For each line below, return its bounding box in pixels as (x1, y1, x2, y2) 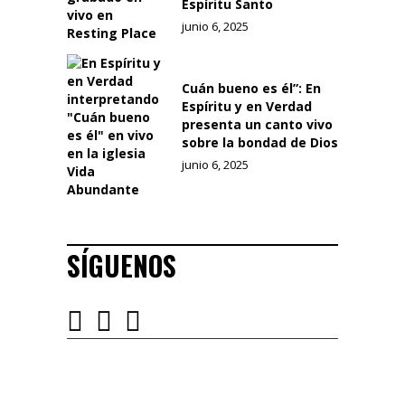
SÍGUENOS (67, 245, 176, 287)
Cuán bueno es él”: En (182, 80, 321, 98)
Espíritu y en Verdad (182, 98, 312, 116)
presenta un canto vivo (182, 116, 333, 134)
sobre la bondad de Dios (182, 134, 338, 152)
